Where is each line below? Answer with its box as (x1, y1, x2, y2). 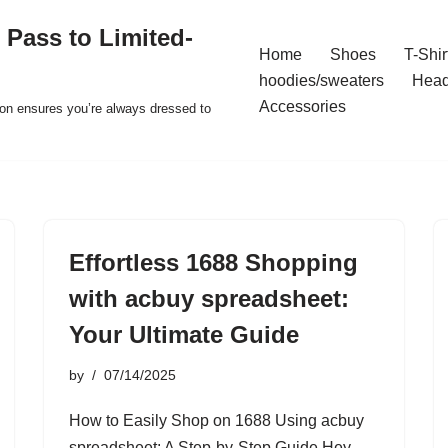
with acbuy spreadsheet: (69, 285, 349, 312)
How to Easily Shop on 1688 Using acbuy (69, 412, 364, 429)
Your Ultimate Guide (69, 321, 299, 348)
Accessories (258, 98, 346, 115)
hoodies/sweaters (258, 72, 384, 89)
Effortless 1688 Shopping (69, 249, 358, 276)
